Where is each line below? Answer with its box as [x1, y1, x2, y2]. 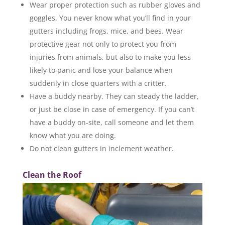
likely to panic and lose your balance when [29, 65, 173, 75]
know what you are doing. [29, 130, 116, 140]
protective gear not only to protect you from [29, 39, 176, 49]
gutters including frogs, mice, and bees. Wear [29, 26, 183, 36]
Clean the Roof [22, 169, 81, 180]
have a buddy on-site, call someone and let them [29, 117, 194, 127]
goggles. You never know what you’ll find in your [29, 13, 191, 23]
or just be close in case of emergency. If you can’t [29, 104, 194, 114]
